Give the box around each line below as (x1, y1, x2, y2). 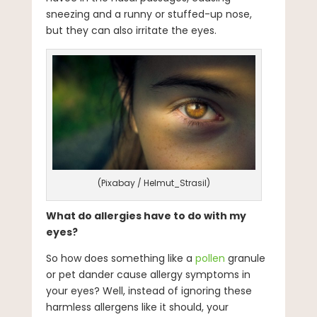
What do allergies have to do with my (45, 208, 246, 223)
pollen (192, 250, 225, 265)
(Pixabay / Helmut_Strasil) (98, 176, 211, 189)
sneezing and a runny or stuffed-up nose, (45, 7, 252, 21)
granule (224, 250, 265, 265)
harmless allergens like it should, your (45, 299, 229, 314)
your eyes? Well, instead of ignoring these (45, 283, 252, 298)
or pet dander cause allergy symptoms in (45, 267, 250, 282)
